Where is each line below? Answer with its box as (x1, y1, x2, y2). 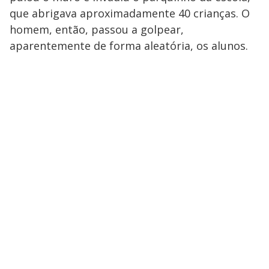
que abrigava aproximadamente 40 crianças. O (10, 6, 250, 21)
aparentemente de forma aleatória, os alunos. (10, 38, 248, 53)
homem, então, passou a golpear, (10, 22, 184, 37)
